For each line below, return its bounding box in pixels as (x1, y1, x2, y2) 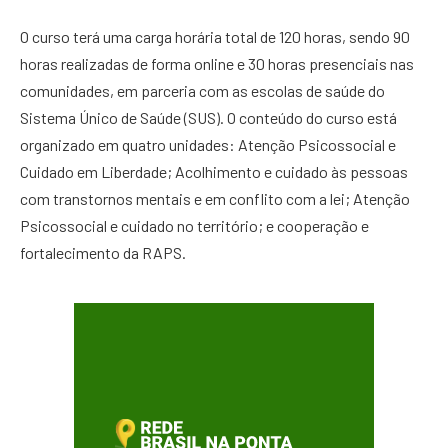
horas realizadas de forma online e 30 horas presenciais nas (20, 54, 414, 74)
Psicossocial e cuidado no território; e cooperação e (20, 216, 369, 236)
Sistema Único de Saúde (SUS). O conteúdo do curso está (20, 108, 397, 128)
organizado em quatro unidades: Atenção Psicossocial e (20, 135, 396, 155)
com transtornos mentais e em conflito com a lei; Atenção (20, 189, 410, 209)
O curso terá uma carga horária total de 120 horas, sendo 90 (20, 27, 410, 47)
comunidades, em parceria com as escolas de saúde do (20, 81, 385, 101)
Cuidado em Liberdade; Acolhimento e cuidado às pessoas (20, 162, 408, 182)
